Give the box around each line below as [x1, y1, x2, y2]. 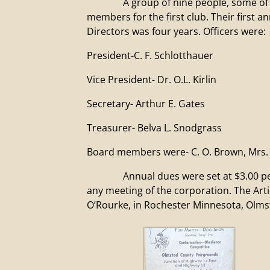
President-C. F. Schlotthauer [87, 49, 213, 63]
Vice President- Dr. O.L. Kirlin [87, 73, 216, 87]
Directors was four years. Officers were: [87, 25, 266, 39]
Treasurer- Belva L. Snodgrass [87, 121, 222, 135]
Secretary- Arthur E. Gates [87, 97, 205, 111]
